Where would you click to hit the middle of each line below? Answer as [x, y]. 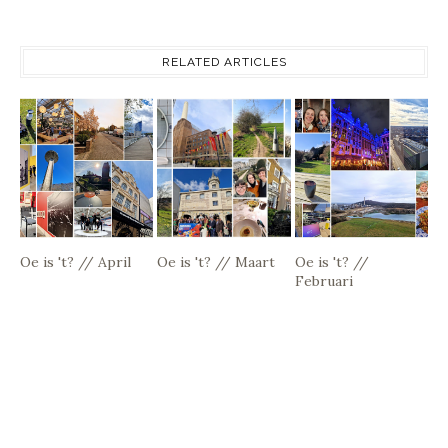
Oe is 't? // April [75, 261]
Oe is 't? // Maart [216, 261]
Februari [323, 280]
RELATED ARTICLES [224, 61]
